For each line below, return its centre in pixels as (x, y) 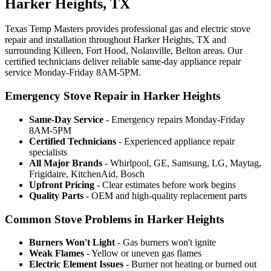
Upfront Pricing (62, 184)
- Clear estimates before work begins (165, 184)
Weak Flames (57, 253)
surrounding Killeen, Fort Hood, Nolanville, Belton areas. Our (124, 51)
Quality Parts (56, 195)
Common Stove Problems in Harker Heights (114, 219)
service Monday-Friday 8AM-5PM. (73, 73)
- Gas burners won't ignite (165, 243)
